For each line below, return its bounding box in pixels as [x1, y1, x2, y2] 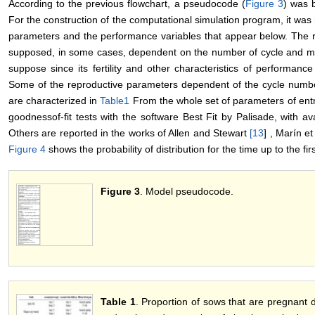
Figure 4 [8, 143, 46, 155]
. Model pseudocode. [140, 186, 233, 198]
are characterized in [8, 95, 101, 107]
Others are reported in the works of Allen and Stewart [8, 127, 250, 139]
